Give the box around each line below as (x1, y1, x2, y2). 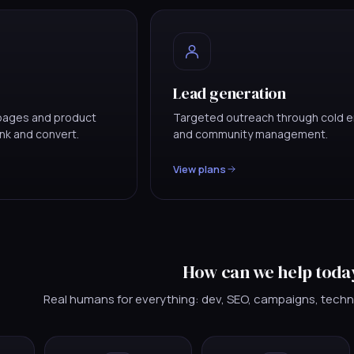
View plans (173, 161, 226, 176)
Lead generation (173, 81, 286, 104)
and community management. (173, 126, 328, 141)
